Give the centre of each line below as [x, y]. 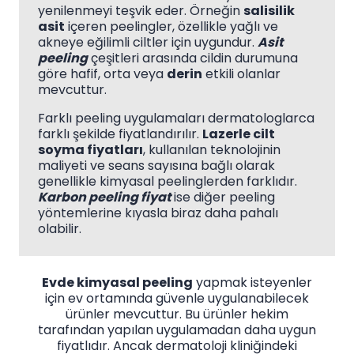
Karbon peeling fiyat [104, 198]
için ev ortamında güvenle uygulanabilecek [177, 299]
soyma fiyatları [90, 150]
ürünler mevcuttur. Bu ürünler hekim [177, 314]
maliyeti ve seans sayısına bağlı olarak [156, 166]
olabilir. [60, 229]
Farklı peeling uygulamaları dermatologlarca [176, 119]
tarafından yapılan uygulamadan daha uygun [177, 330]
